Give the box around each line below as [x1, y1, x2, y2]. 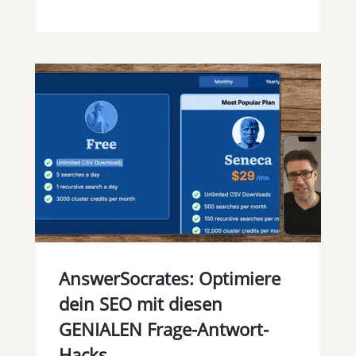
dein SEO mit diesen [58, 292, 222, 316]
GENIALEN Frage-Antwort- [58, 317, 269, 342]
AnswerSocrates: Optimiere [58, 266, 281, 291]
